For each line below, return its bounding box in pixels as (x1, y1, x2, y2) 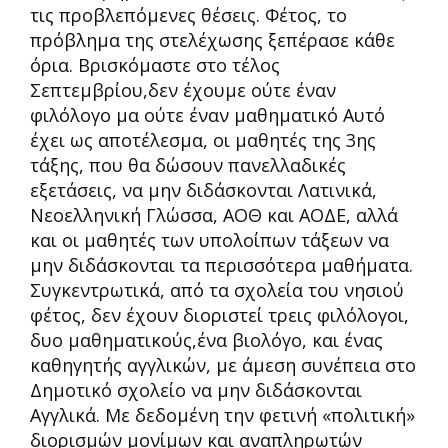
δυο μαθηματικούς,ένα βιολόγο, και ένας (30, 328, 383, 352)
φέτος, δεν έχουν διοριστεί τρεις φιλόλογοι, (30, 303, 409, 327)
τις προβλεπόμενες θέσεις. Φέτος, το (30, 3, 347, 27)
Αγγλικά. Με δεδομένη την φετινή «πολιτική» (30, 403, 415, 427)
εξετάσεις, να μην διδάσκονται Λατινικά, (30, 178, 377, 202)
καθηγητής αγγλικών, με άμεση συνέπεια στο (30, 353, 416, 377)
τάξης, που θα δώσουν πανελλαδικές (30, 153, 346, 177)
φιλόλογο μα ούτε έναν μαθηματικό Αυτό (30, 103, 385, 127)
